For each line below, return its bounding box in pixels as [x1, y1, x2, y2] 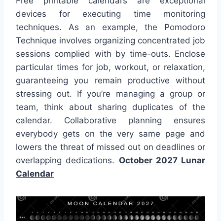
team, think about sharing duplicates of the [16, 102, 205, 112]
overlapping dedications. [16, 155, 119, 165]
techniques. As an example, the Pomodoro [16, 22, 205, 32]
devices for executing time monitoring [16, 8, 205, 19]
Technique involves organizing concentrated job [16, 35, 205, 45]
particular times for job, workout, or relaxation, [16, 62, 205, 72]
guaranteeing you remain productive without [16, 75, 205, 85]
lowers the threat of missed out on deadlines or [16, 142, 205, 152]
